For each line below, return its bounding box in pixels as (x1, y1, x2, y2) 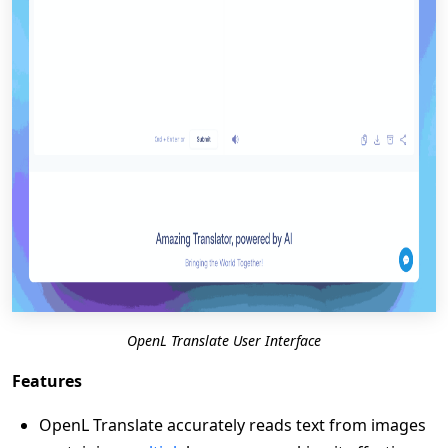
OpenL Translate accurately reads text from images (39, 414, 426, 436)
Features (12, 370, 82, 392)
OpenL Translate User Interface (127, 331, 321, 350)
